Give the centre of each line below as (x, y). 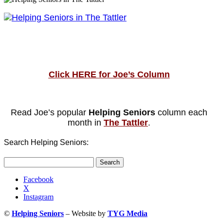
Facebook (38, 180)
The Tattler (126, 122)
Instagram (38, 197)
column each (181, 112)
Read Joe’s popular (50, 112)
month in (86, 122)
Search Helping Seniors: (46, 143)
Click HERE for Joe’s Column (109, 74)
